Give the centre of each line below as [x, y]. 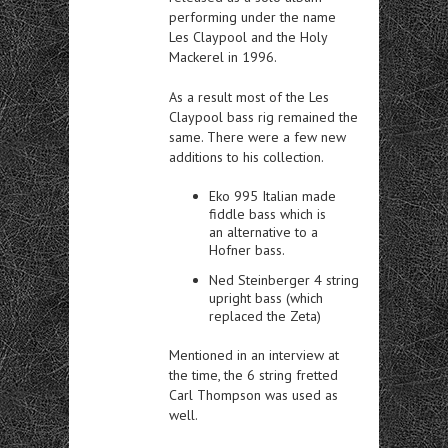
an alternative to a [263, 231]
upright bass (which [266, 297]
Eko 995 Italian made [272, 195]
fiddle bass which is [267, 213]
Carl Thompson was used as [253, 394]
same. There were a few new [257, 136]
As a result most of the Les [249, 96]
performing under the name [252, 16]
